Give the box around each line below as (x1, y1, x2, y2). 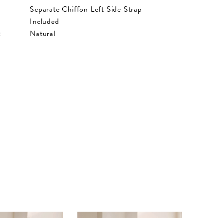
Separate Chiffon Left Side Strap (30, 3, 142, 15)
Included (30, 15, 59, 27)
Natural (30, 27, 55, 39)
